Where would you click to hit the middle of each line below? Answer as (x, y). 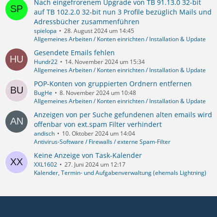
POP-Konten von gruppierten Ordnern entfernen (113, 83)
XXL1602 (46, 164)
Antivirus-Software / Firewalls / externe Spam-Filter (102, 141)
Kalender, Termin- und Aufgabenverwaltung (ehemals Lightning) (120, 172)
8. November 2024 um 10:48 (98, 93)
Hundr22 (46, 62)
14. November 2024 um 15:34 (105, 62)
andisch (44, 133)
